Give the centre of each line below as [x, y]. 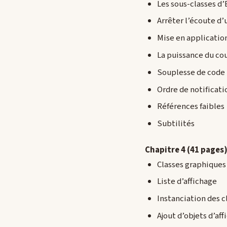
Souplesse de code [191, 72]
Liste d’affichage [187, 182]
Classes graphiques [192, 164]
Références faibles [191, 107]
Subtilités [176, 124]
